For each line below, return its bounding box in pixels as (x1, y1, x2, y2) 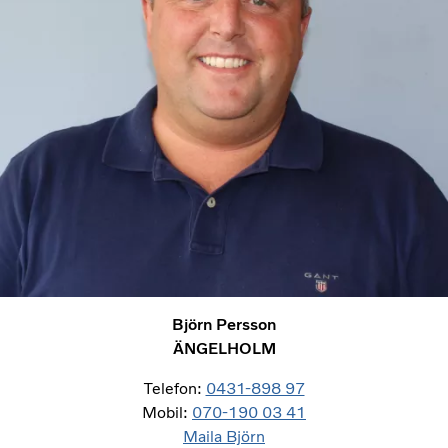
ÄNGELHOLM (172, 338, 276, 358)
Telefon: (143, 378, 206, 398)
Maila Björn (183, 426, 265, 446)
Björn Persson (172, 314, 276, 334)
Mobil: (142, 402, 192, 422)
